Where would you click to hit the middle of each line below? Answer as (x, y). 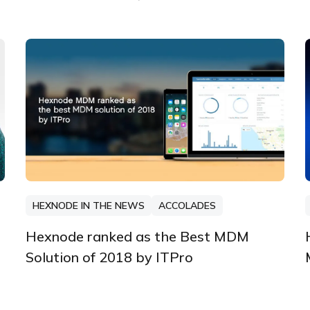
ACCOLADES (187, 205)
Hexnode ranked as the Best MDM (137, 236)
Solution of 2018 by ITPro (109, 257)
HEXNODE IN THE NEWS (88, 205)
